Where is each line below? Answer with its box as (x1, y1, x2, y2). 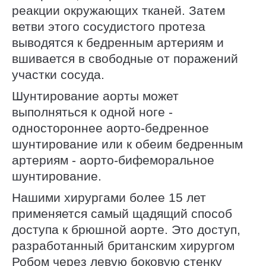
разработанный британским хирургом (12, 239, 235, 253)
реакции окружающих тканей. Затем (12, 3, 225, 17)
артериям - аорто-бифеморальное (12, 153, 214, 167)
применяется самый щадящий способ (12, 207, 232, 221)
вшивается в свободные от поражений (12, 51, 238, 65)
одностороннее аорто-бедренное (12, 121, 209, 135)
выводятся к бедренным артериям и (12, 35, 224, 49)
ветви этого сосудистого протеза (12, 19, 205, 33)
